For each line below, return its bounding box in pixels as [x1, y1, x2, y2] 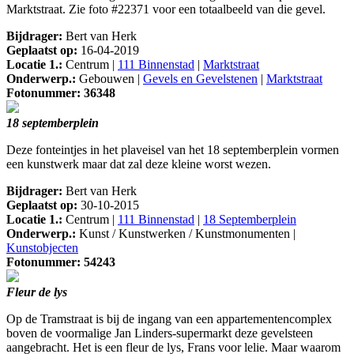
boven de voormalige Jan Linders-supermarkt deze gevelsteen [6, 326, 313, 341]
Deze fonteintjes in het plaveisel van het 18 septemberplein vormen [6, 143, 339, 157]
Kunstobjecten [6, 241, 78, 255]
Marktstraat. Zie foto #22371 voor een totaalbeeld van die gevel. [6, 2, 326, 17]
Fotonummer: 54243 [6, 255, 115, 269]
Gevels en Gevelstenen [143, 72, 258, 86]
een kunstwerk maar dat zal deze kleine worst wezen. [6, 157, 271, 171]
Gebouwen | [76, 72, 143, 86]
